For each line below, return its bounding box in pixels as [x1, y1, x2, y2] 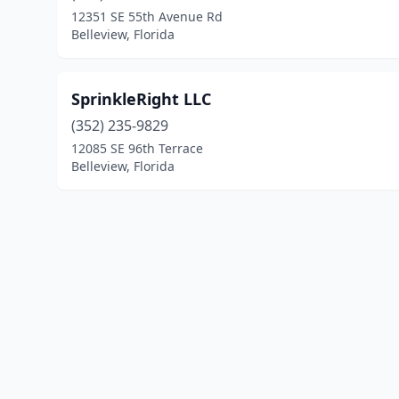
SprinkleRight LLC [71, 88, 211, 110]
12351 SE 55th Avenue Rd [71, 8, 223, 25]
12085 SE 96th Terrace [71, 140, 203, 157]
